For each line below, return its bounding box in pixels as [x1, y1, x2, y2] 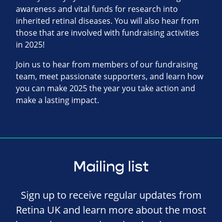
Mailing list [73, 158, 149, 176]
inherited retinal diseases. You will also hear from [16, 15, 199, 27]
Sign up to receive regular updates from [20, 188, 202, 202]
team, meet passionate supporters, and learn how [16, 71, 203, 82]
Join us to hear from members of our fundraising [16, 59, 198, 70]
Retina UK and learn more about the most [16, 203, 206, 217]
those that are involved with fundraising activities [16, 27, 199, 39]
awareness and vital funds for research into [16, 3, 178, 15]
